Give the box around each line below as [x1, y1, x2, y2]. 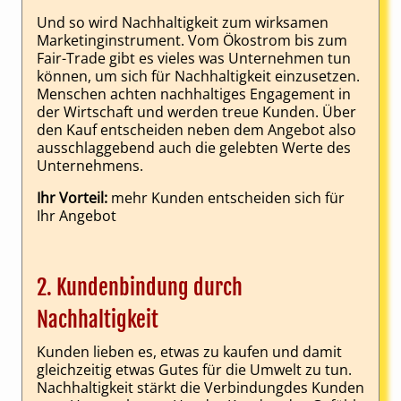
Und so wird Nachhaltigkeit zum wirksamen [37, 13, 328, 33]
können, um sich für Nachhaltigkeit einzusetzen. [37, 66, 360, 87]
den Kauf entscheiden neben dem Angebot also [37, 120, 356, 141]
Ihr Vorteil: [37, 188, 107, 209]
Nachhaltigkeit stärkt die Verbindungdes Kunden [37, 378, 364, 398]
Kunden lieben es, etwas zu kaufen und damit [37, 342, 342, 363]
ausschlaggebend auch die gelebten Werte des [37, 138, 351, 158]
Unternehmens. [37, 156, 143, 176]
